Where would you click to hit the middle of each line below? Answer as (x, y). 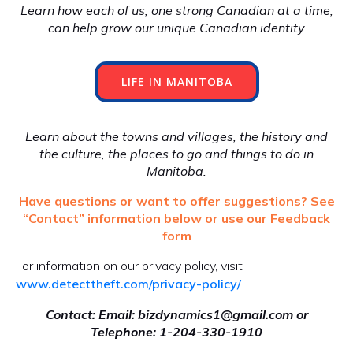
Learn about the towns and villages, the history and (176, 136)
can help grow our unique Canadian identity (176, 28)
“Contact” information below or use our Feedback (176, 218)
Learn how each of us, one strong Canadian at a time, (176, 10)
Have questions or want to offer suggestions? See (176, 201)
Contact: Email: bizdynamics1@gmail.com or (176, 314)
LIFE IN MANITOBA (176, 82)
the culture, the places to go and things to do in (176, 154)
